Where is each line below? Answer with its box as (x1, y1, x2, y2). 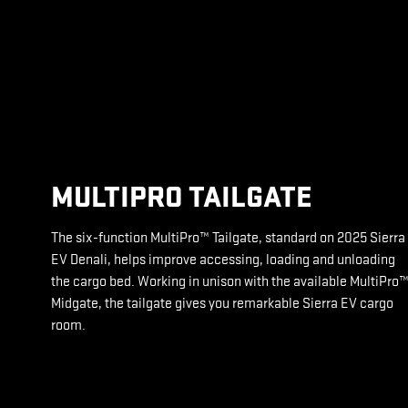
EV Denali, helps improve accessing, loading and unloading (51, 250, 396, 269)
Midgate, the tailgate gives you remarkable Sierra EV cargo (51, 293, 394, 312)
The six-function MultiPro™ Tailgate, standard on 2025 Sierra (51, 228, 406, 247)
